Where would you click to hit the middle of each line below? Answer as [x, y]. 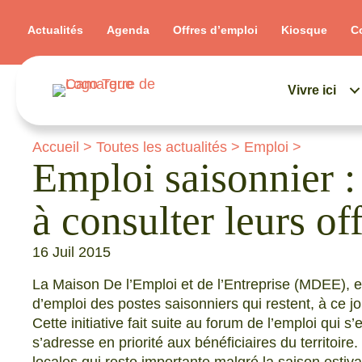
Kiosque [304, 30]
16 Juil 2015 [72, 252]
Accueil [56, 147]
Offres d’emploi [215, 30]
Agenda [128, 30]
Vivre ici [312, 90]
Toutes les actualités [162, 147]
